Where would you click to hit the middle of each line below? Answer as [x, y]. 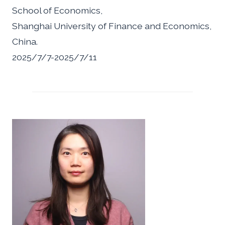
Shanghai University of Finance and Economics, [112, 26]
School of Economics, [57, 11]
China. [25, 42]
